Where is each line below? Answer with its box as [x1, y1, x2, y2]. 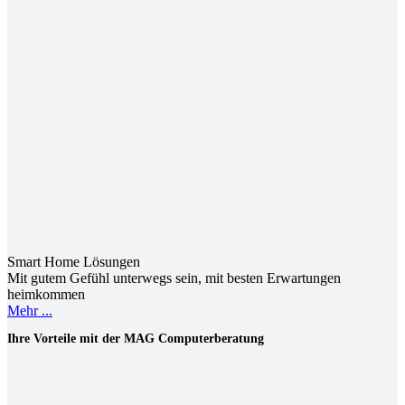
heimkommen [7, 287, 85, 302]
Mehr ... [7, 303, 52, 318]
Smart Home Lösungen [7, 254, 140, 269]
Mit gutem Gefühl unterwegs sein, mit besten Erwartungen [7, 270, 341, 286]
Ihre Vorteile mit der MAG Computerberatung [7, 331, 264, 345]
